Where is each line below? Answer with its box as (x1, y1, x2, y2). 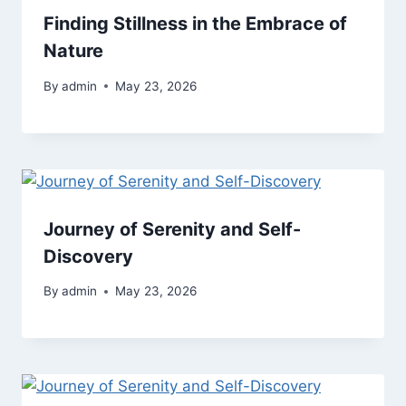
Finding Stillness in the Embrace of (43, 13, 347, 35)
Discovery (43, 245, 133, 267)
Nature (43, 40, 103, 63)
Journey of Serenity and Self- (43, 217, 301, 240)
